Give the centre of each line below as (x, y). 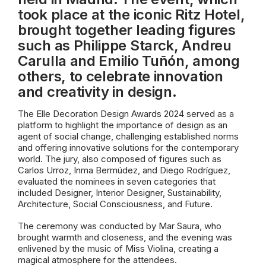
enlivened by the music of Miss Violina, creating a (118, 248)
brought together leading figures (127, 30)
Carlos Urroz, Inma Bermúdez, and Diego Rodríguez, (124, 170)
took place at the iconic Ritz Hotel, (132, 15)
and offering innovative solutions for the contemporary (128, 148)
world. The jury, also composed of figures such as (120, 159)
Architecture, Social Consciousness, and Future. (115, 204)
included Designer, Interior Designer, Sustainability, (120, 193)
